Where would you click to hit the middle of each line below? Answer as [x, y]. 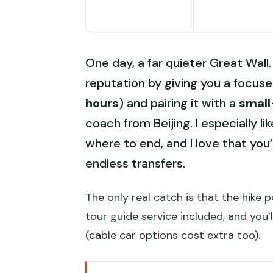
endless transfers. [135, 164]
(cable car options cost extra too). [173, 236]
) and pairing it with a [179, 103]
